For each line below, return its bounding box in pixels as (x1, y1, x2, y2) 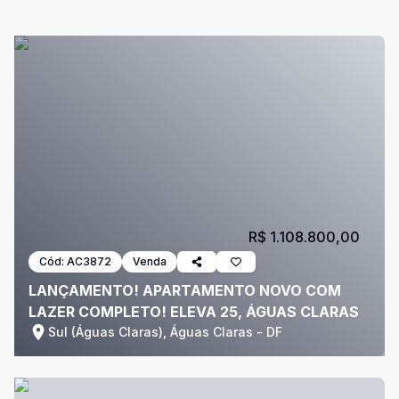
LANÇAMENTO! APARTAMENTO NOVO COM (28, 281, 341, 299)
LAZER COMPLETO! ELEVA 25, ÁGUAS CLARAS (28, 303, 359, 321)
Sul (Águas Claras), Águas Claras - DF (48, 324, 282, 339)
